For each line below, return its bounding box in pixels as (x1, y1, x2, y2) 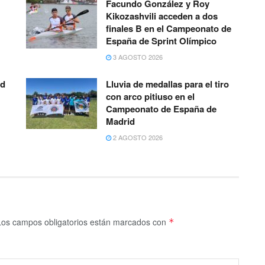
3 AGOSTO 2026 (111, 52, 163, 62)
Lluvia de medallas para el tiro (106, 77, 229, 91)
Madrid (106, 115, 135, 128)
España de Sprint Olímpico (106, 34, 216, 48)
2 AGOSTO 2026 (111, 132, 163, 143)
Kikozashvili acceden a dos (106, 9, 218, 23)
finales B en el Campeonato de (106, 22, 231, 35)
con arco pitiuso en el (106, 90, 195, 104)
